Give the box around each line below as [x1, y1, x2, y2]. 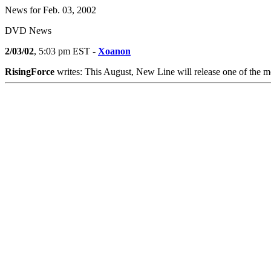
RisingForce [5, 67, 54, 77]
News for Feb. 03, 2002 [5, 5, 96, 15]
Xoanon [98, 46, 131, 56]
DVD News [5, 25, 51, 36]
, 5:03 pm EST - [34, 46, 98, 56]
